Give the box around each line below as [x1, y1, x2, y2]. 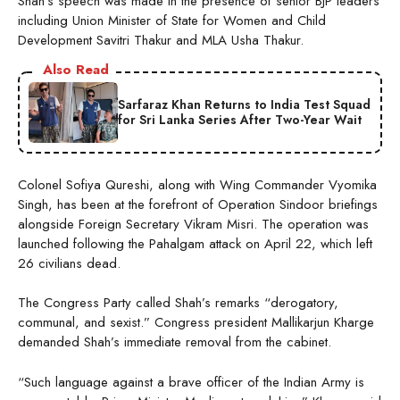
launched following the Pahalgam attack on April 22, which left [18, 233, 372, 254]
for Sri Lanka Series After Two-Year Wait [118, 110, 362, 129]
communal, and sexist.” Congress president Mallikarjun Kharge [18, 312, 374, 333]
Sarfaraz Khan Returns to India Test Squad [118, 95, 371, 113]
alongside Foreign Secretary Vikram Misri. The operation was [18, 213, 369, 234]
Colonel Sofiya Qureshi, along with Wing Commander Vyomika [18, 174, 377, 195]
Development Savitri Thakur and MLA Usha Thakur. [18, 29, 304, 50]
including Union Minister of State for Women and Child [18, 10, 326, 30]
